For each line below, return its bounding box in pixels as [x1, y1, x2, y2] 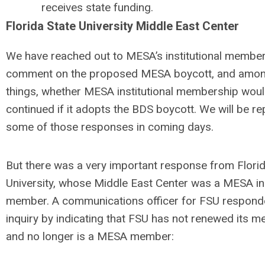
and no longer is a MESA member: [6, 230, 174, 243]
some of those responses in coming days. [6, 120, 214, 134]
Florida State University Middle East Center [6, 19, 239, 33]
